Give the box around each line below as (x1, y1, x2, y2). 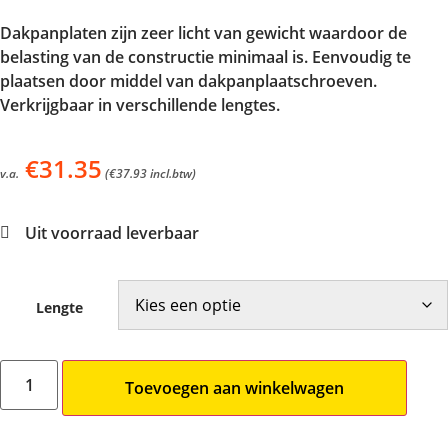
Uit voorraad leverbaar (25, 222, 199, 245)
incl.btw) (147, 165, 196, 183)
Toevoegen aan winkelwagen (125, 376, 345, 399)
